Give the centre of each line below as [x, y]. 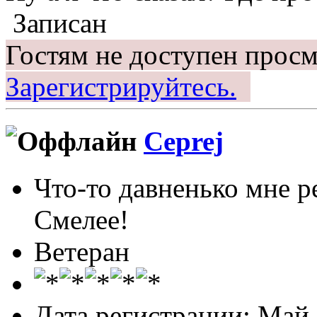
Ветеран [82, 251]
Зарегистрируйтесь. [121, 87]
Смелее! [81, 219]
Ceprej [184, 141]
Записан [56, 23]
